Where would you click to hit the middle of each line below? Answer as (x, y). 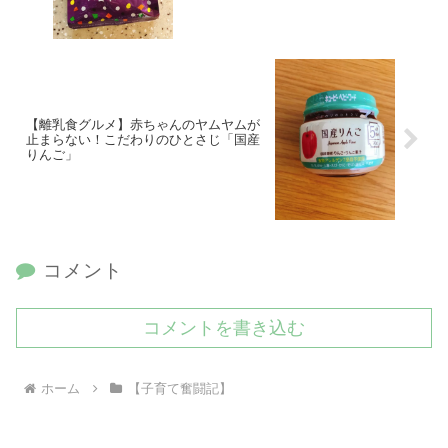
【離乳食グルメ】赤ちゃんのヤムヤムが (143, 124)
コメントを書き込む (224, 328)
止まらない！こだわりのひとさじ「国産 (143, 139)
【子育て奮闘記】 (179, 389)
